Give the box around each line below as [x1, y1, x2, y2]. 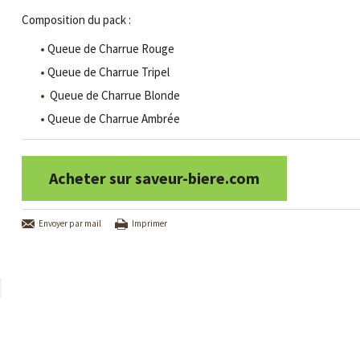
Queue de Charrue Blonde [47, 88, 180, 103]
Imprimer [131, 218, 167, 230]
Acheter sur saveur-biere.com [48, 168, 260, 188]
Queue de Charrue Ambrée [47, 111, 180, 126]
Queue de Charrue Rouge [47, 41, 174, 56]
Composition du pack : [21, 12, 131, 27]
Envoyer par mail [38, 218, 101, 230]
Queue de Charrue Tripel [47, 64, 170, 80]
